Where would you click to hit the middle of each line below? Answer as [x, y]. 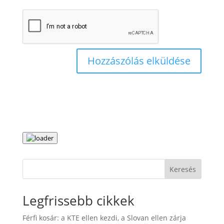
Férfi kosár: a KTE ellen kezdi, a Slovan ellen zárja [104, 218]
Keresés [183, 169]
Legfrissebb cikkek [78, 200]
